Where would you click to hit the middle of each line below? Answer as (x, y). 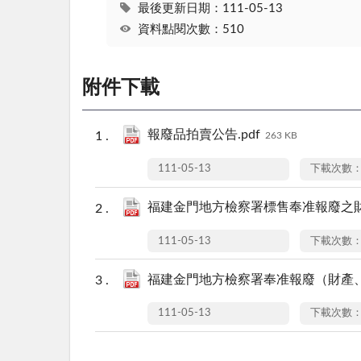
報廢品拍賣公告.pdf (204, 135)
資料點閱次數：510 (191, 29)
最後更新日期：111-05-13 (210, 9)
